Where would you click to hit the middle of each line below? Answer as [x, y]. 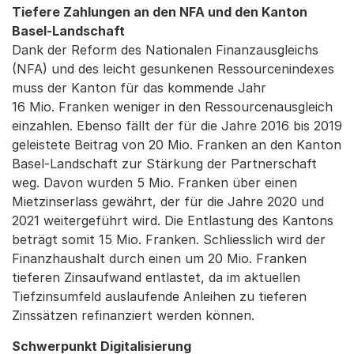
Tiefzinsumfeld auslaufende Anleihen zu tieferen [159, 296]
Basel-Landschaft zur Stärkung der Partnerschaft [164, 164]
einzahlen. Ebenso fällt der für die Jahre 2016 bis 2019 [177, 126]
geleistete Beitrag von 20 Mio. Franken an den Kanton [177, 145]
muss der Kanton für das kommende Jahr [139, 88]
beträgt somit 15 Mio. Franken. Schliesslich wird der [169, 239]
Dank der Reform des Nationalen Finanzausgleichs [165, 50]
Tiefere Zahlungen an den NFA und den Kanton [160, 12]
